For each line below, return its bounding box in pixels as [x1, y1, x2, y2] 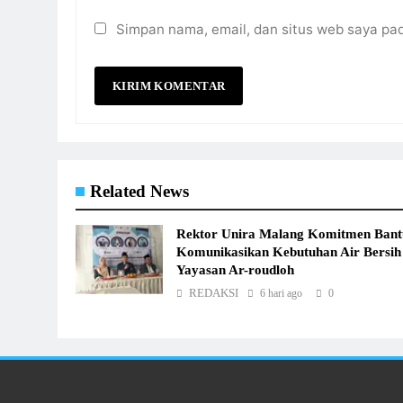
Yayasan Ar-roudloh [176, 262, 295, 278]
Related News [90, 182, 189, 201]
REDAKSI [189, 286, 239, 300]
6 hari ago [260, 287, 303, 300]
